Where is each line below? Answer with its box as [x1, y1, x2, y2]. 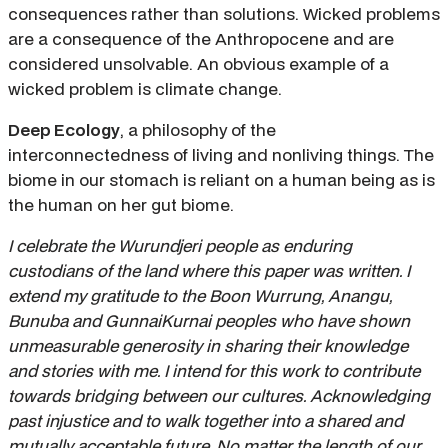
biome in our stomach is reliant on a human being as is [8, 168, 435, 192]
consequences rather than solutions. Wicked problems [8, 2, 440, 26]
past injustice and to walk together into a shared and [8, 409, 403, 433]
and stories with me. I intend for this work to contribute [8, 359, 420, 383]
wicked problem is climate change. [8, 77, 282, 101]
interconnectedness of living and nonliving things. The [8, 143, 434, 167]
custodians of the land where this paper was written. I [8, 259, 410, 283]
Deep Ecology [8, 118, 120, 142]
